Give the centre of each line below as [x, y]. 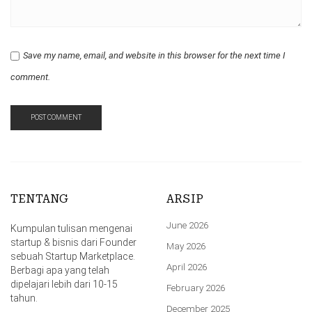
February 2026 [196, 287]
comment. [30, 77]
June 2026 [187, 225]
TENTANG [40, 199]
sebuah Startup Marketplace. [73, 256]
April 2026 [187, 266]
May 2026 [186, 245]
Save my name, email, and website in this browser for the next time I [154, 55]
